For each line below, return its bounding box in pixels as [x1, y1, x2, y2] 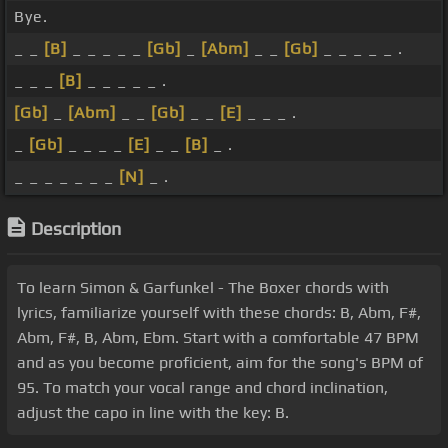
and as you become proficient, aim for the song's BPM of [17, 353, 423, 373]
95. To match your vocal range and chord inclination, [17, 378, 388, 398]
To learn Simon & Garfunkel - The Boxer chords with [17, 278, 389, 298]
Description [31, 218, 121, 240]
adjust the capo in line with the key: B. [17, 403, 289, 423]
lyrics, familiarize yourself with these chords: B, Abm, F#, [17, 303, 421, 323]
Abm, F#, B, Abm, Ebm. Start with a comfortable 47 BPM [17, 328, 419, 348]
